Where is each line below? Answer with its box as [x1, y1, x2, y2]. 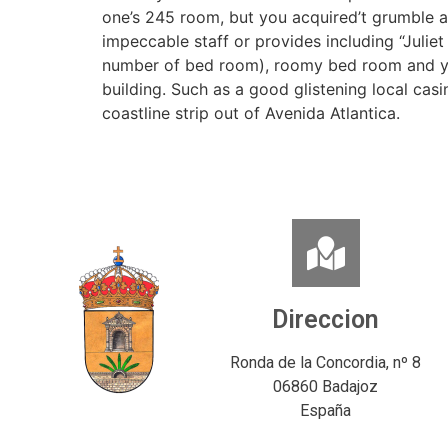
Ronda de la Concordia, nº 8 [230, 352, 422, 372]
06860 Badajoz [273, 376, 379, 396]
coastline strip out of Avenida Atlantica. [102, 102, 400, 123]
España [300, 400, 352, 420]
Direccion [272, 304, 380, 334]
